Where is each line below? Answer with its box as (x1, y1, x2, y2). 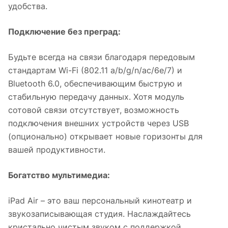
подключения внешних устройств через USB (8, 118, 189, 129)
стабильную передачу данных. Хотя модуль (8, 92, 184, 102)
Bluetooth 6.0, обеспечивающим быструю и (8, 78, 182, 89)
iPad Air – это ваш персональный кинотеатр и (8, 195, 192, 206)
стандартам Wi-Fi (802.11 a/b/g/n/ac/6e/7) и (8, 65, 182, 76)
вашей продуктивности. (8, 145, 105, 155)
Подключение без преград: (8, 26, 121, 37)
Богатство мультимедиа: (8, 170, 110, 181)
